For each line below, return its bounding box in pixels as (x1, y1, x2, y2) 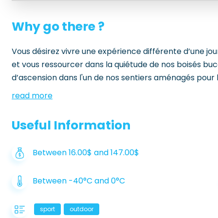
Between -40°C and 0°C (33, 175, 125, 186)
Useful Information (12, 116, 130, 134)
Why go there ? (12, 18, 105, 35)
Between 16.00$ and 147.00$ (33, 147, 139, 158)
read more (12, 90, 53, 101)
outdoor (70, 205, 93, 213)
